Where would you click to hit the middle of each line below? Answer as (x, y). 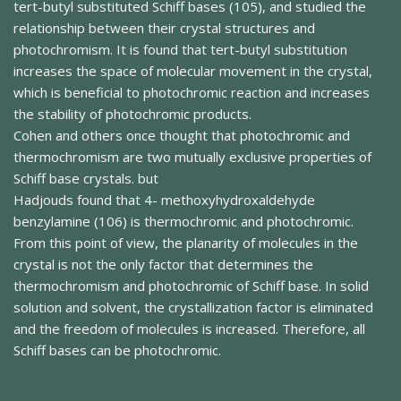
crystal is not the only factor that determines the (163, 264)
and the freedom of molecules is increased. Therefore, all (189, 329)
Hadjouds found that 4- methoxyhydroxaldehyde (164, 200)
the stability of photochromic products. (132, 114)
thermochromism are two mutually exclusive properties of (192, 157)
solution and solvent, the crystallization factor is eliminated (193, 307)
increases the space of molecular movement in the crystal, (193, 71)
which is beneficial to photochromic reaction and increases (192, 93)
